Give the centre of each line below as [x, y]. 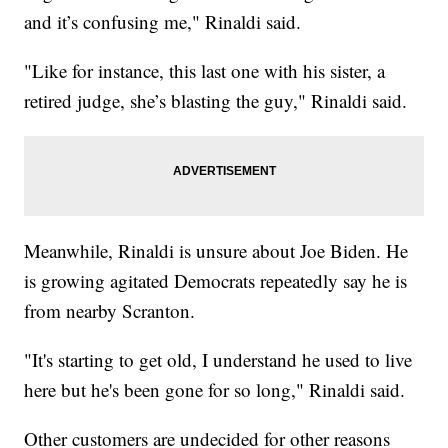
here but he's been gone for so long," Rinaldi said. [215, 390]
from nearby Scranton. [110, 311]
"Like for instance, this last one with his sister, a [205, 71]
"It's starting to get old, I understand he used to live [218, 360]
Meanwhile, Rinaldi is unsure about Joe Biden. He [216, 251]
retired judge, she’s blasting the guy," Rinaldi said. [216, 101]
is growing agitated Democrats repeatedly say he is [216, 281]
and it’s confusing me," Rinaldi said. [163, 22]
